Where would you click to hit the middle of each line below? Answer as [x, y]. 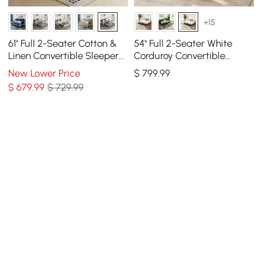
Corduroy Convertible [179, 55]
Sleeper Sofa [162, 68]
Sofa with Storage [48, 68]
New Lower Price [44, 73]
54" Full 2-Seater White [183, 43]
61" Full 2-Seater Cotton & [63, 43]
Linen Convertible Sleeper [64, 55]
